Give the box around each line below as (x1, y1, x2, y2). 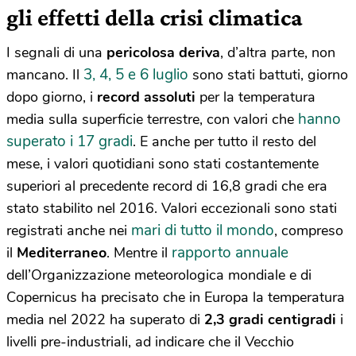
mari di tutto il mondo (131, 220, 274, 242)
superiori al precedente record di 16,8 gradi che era (6, 176, 327, 196)
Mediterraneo (17, 243, 106, 263)
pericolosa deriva (106, 43, 220, 63)
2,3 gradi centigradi (204, 310, 340, 330)
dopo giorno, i (6, 87, 97, 107)
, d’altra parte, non (220, 43, 335, 63)
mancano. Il (6, 65, 83, 85)
